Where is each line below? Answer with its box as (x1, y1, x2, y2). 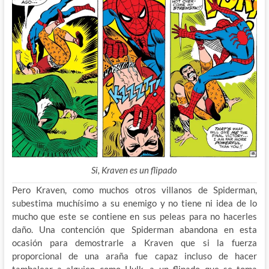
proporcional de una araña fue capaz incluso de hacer (11, 250, 258, 261)
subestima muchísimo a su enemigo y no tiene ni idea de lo (11, 197, 258, 208)
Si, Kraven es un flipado (91, 164, 178, 175)
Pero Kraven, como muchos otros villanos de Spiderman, (11, 184, 258, 195)
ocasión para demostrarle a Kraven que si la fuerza (11, 237, 258, 248)
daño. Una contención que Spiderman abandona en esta (11, 223, 258, 235)
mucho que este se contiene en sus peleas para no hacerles (11, 210, 258, 222)
